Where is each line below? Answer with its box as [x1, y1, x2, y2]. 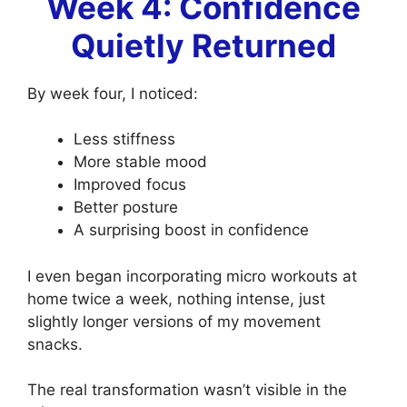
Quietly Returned [71, 25, 336, 65]
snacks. [27, 334, 83, 353]
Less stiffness [74, 130, 175, 149]
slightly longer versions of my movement [27, 312, 321, 331]
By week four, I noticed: [27, 84, 198, 103]
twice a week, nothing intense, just [72, 289, 325, 308]
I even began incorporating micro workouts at [27, 266, 357, 285]
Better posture [74, 198, 178, 217]
